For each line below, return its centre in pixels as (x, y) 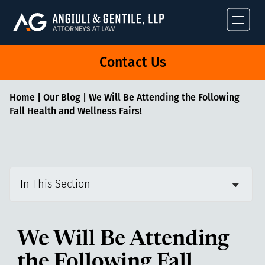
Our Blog (62, 98)
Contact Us (132, 62)
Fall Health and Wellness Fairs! (75, 111)
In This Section (56, 184)
